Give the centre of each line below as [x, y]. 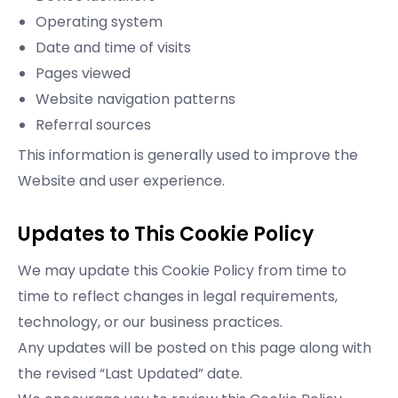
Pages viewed [83, 74]
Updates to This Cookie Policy [166, 235]
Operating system [99, 22]
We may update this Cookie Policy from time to [182, 271]
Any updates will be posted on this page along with [195, 348]
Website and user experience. [121, 181]
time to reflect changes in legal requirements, [178, 297]
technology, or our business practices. [150, 322]
